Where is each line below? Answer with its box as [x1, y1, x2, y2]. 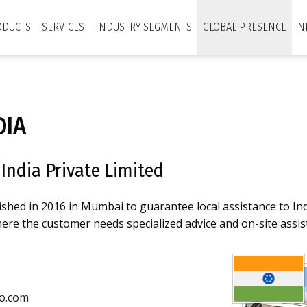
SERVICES [42, 21, 84, 34]
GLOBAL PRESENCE [203, 21, 286, 34]
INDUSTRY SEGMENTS [95, 21, 192, 34]
